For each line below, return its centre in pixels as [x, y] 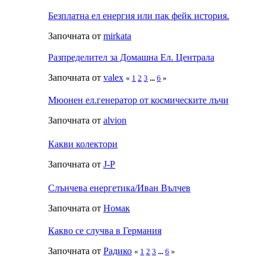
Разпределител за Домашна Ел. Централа [131, 57]
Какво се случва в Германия [105, 230]
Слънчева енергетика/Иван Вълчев [119, 188]
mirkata [117, 36]
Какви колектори [83, 144]
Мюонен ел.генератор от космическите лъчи [138, 100]
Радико [118, 251]
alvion [115, 120]
